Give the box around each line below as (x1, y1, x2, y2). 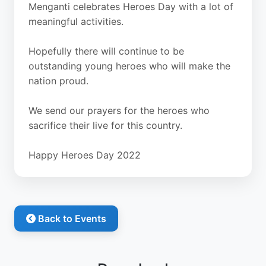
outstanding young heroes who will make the (28, 60, 230, 72)
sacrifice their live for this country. (28, 119, 182, 131)
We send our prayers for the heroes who (28, 104, 210, 116)
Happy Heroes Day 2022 (28, 149, 141, 161)
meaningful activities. (28, 15, 123, 27)
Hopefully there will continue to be (28, 45, 184, 57)
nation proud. (28, 75, 88, 87)
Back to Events (36, 213, 106, 224)
